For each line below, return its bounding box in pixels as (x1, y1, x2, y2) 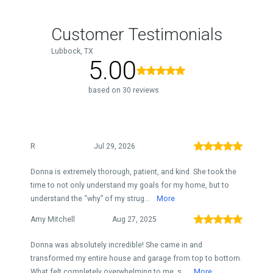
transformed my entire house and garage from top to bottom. (30, 254, 242, 263)
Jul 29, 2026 (94, 142, 135, 151)
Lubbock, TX (51, 47, 93, 55)
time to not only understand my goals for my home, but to (30, 181, 229, 190)
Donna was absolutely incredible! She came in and (30, 241, 202, 249)
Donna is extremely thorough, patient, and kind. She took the (30, 168, 236, 176)
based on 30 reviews (88, 86, 159, 94)
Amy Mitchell (30, 215, 75, 224)
